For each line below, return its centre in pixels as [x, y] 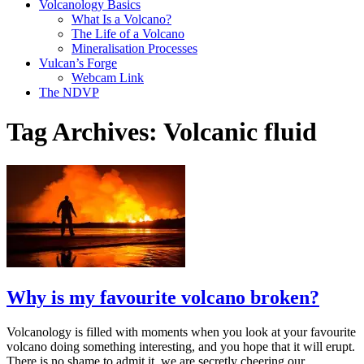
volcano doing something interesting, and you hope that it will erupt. [181, 346]
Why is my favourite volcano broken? [163, 297]
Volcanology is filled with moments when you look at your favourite [181, 331]
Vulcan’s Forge [78, 63]
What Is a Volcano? [121, 19]
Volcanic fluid [240, 132]
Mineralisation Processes [134, 48]
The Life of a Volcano [128, 33]
